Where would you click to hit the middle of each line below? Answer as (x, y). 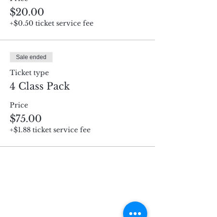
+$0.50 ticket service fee (52, 23)
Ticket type (29, 73)
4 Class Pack (40, 86)
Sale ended (31, 57)
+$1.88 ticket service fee (50, 130)
